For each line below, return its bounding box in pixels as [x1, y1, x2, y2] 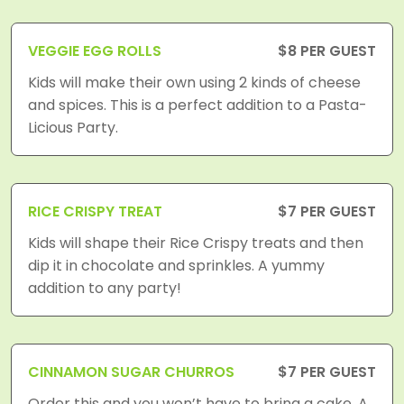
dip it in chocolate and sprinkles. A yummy [28, 255, 325, 276]
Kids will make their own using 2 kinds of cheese [28, 72, 361, 93]
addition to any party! [28, 278, 181, 298]
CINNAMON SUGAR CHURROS [28, 362, 234, 382]
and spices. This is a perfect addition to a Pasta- [28, 95, 367, 115]
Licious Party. [28, 117, 118, 138]
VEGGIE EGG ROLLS [28, 41, 161, 61]
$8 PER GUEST [278, 41, 376, 61]
